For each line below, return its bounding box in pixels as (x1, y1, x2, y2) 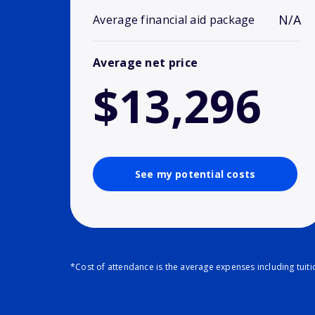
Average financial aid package (93, 12, 255, 28)
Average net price (93, 55, 198, 71)
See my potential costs (134, 167, 256, 181)
